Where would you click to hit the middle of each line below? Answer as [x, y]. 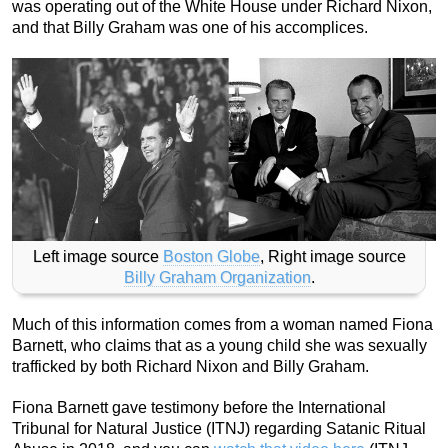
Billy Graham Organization [217, 278]
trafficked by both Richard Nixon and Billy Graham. [190, 366]
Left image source [97, 257]
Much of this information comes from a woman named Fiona [222, 324]
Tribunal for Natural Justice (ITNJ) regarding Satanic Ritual [219, 428]
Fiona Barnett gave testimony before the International [199, 407]
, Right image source [332, 257]
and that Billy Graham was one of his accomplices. [190, 27]
